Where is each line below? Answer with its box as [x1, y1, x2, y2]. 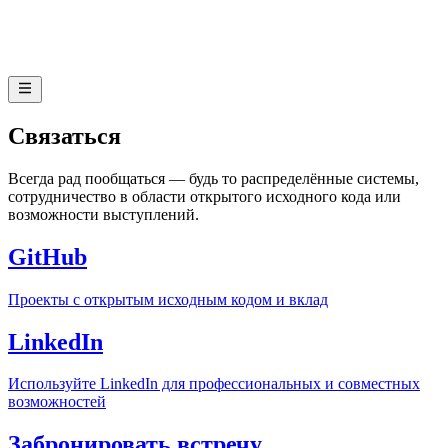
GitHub [8, 243, 87, 270]
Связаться [8, 122, 121, 149]
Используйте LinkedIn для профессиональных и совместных [8, 375, 420, 393]
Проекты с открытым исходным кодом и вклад [8, 290, 328, 308]
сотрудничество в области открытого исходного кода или [8, 187, 401, 205]
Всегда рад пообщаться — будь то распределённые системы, [8, 169, 419, 187]
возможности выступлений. [8, 205, 199, 223]
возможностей [8, 393, 106, 411]
